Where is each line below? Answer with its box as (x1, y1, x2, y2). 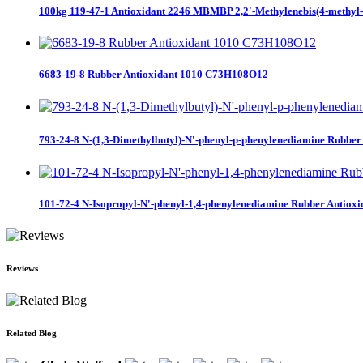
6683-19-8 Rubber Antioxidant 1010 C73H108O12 (39, 68, 268, 81)
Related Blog (6, 327, 57, 338)
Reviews (6, 263, 38, 273)
